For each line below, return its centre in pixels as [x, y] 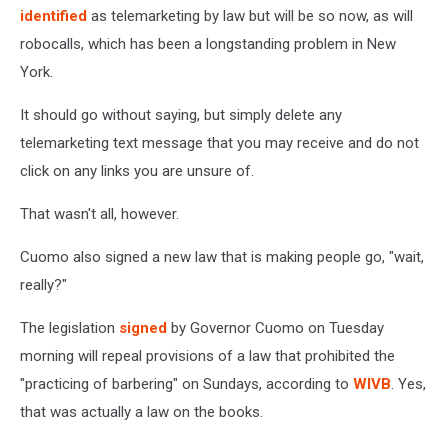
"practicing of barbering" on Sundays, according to [186, 383]
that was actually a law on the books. [141, 411]
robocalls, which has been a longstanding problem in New [208, 43]
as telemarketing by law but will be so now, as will [250, 15]
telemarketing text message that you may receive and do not [219, 142]
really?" [43, 284]
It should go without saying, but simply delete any [181, 114]
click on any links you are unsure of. [137, 170]
